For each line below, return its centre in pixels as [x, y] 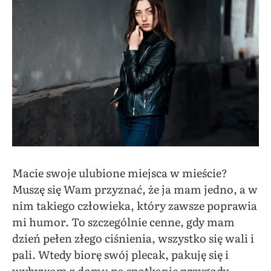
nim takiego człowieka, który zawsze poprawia [135, 205]
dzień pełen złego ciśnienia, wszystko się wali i [133, 238]
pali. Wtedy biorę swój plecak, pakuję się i [120, 254]
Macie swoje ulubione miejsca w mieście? [120, 172]
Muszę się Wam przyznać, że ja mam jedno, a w [135, 189]
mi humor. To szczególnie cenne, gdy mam [123, 221]
